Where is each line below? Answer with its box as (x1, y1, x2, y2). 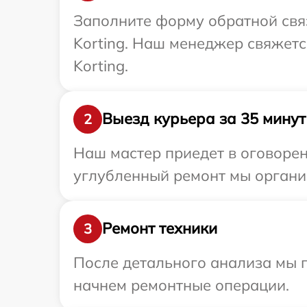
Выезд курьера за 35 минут (102, 109, 306, 128)
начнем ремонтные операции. (73, 275, 289, 295)
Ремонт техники (102, 219, 217, 238)
